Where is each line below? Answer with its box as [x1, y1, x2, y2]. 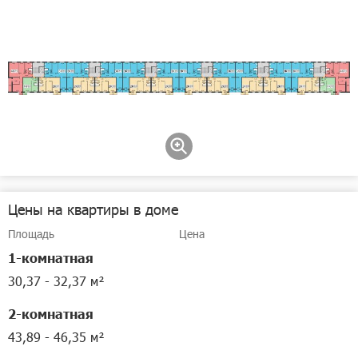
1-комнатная [8, 249, 93, 265]
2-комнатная [8, 305, 93, 321]
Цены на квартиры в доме [8, 200, 178, 218]
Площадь [8, 226, 54, 241]
